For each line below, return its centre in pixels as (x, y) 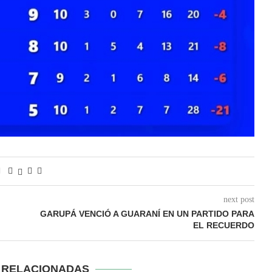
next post (239, 200)
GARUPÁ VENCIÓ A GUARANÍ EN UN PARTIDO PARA (147, 214)
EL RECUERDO (223, 226)
